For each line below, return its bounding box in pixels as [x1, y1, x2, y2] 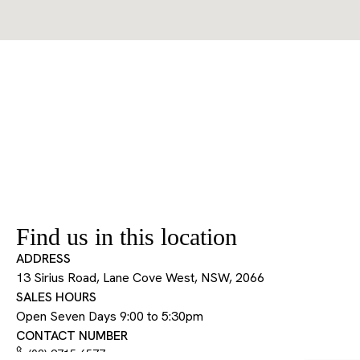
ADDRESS [16, 250, 71, 267]
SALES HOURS [16, 288, 96, 305]
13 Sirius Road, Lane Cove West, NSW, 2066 [16, 269, 268, 286]
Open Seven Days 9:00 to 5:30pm [16, 308, 207, 325]
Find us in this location [16, 223, 237, 250]
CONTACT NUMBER [16, 327, 128, 344]
